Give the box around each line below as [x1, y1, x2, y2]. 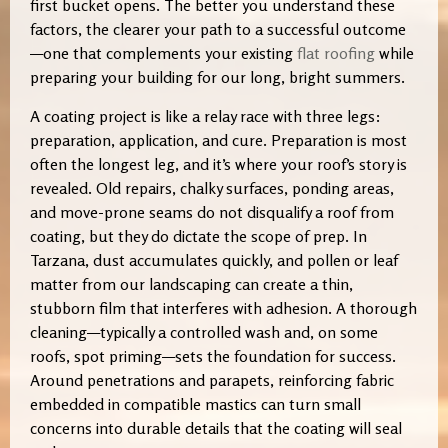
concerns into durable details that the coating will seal [30, 417, 402, 438]
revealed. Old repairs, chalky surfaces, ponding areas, [30, 177, 394, 198]
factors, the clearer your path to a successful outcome [30, 19, 406, 40]
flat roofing [297, 43, 375, 64]
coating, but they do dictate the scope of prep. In [30, 225, 367, 246]
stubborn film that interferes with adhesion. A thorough [30, 297, 417, 318]
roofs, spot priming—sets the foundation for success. [30, 345, 396, 366]
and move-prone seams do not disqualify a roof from [30, 201, 394, 222]
